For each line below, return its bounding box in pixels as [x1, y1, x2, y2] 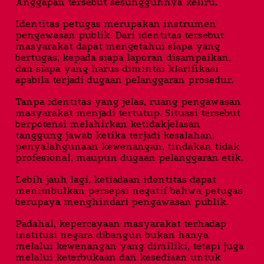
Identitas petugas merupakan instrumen [15, 18, 216, 29]
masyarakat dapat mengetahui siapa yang [15, 40, 220, 52]
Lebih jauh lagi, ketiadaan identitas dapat [15, 173, 216, 185]
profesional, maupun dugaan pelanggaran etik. [15, 151, 243, 163]
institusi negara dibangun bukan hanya [15, 229, 209, 240]
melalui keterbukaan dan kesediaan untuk [15, 251, 221, 263]
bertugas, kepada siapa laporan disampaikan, [15, 51, 231, 63]
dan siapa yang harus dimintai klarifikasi [15, 62, 219, 74]
